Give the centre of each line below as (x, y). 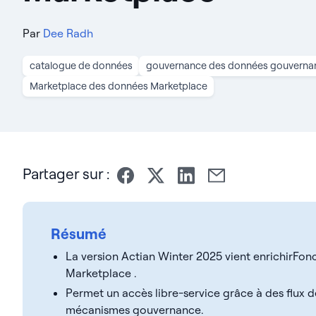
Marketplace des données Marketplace (118, 86)
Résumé (79, 233)
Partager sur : (66, 174)
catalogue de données (81, 65)
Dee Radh (68, 33)
